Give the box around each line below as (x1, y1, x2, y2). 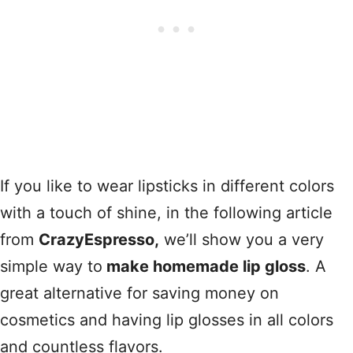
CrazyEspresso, (39, 230, 159, 249)
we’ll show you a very (159, 230, 324, 249)
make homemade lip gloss (102, 257, 306, 276)
